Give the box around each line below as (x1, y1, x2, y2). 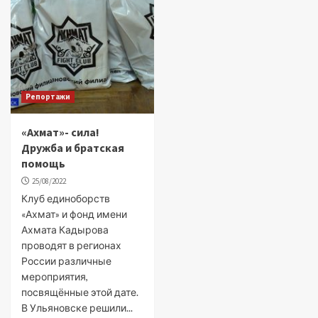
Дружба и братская (21, 141, 124, 155)
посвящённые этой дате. (21, 286, 138, 298)
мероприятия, (21, 270, 88, 283)
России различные (21, 255, 111, 267)
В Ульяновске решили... (21, 302, 133, 314)
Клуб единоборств (21, 192, 110, 204)
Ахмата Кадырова (21, 224, 109, 236)
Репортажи (26, 92, 70, 102)
